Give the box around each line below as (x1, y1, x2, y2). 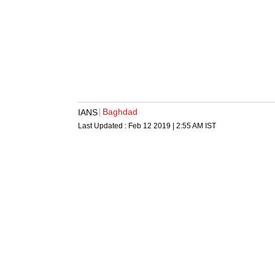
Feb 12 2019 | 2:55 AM (128, 122, 203, 131)
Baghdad (103, 107, 137, 117)
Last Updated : (78, 122, 128, 131)
